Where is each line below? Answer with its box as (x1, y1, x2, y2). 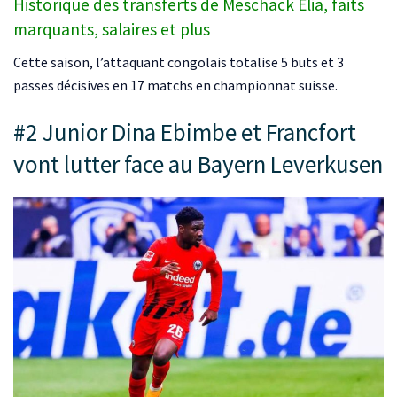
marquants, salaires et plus (13, 18, 210, 40)
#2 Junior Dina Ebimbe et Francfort (13, 117, 356, 148)
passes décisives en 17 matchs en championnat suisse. (13, 75, 338, 94)
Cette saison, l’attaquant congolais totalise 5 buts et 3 (13, 52, 344, 71)
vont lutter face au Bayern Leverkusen (13, 149, 383, 180)
